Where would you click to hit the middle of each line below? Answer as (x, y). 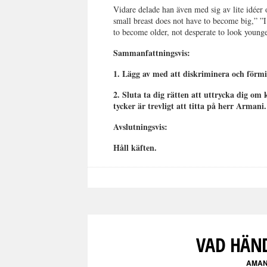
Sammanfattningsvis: (152, 53)
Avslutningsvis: (141, 127)
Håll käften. (135, 148)
